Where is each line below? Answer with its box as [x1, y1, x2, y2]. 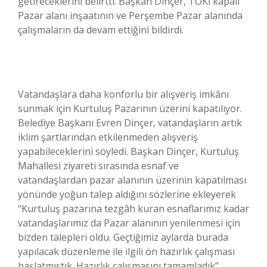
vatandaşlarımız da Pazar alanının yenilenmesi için [18, 216, 240, 230]
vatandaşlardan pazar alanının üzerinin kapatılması [18, 173, 246, 187]
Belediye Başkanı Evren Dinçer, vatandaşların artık [18, 116, 242, 130]
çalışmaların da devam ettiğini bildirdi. [18, 23, 184, 37]
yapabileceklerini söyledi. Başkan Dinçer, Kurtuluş [18, 145, 239, 159]
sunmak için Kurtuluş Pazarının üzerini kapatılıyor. [18, 102, 242, 116]
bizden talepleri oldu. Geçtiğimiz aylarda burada [18, 231, 228, 244]
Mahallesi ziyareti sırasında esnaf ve [18, 159, 179, 173]
